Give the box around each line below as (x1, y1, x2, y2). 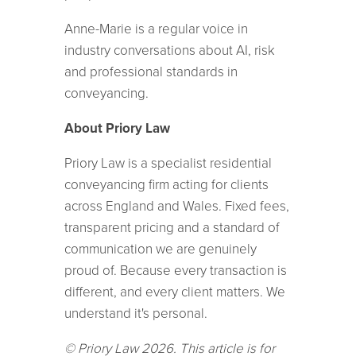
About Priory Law (64, 119, 170, 137)
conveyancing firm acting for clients (64, 176, 269, 193)
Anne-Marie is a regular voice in (64, 20, 248, 37)
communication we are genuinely (64, 240, 257, 257)
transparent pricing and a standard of (64, 219, 280, 236)
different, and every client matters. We (64, 283, 285, 300)
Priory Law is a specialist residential (64, 154, 272, 172)
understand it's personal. (64, 304, 207, 322)
